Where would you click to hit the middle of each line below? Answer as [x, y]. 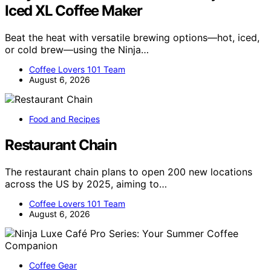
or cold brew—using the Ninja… [77, 50]
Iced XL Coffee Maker [74, 11]
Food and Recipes [64, 119]
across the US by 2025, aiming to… [86, 184]
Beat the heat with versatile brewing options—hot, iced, [132, 38]
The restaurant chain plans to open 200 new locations [129, 172]
